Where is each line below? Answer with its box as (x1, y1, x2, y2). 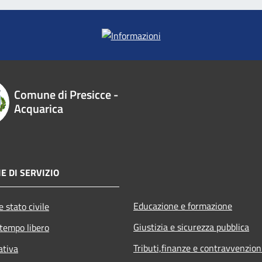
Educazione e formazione (133, 198, 232, 213)
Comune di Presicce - (13, 85, 118, 104)
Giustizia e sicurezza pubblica (133, 219, 249, 234)
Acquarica (13, 99, 63, 118)
